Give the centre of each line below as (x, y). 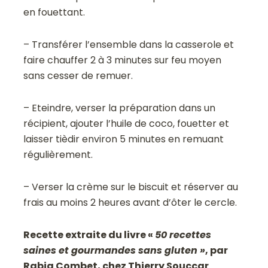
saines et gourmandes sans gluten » (115, 250)
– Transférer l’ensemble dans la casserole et (129, 44)
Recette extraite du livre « (89, 234)
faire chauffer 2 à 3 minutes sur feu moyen (123, 60)
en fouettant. (54, 12)
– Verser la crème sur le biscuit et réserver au (131, 187)
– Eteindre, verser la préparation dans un (120, 108)
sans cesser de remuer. (78, 75)
